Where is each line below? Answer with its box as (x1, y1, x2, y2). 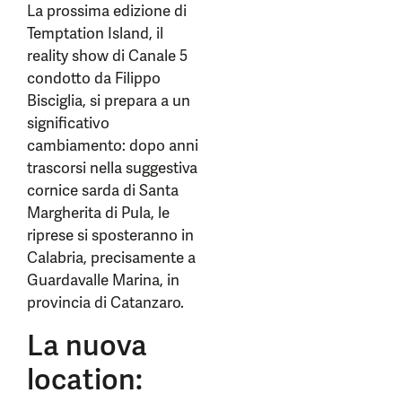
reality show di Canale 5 (27, 46, 188, 66)
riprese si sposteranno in (27, 225, 194, 245)
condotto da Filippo (27, 68, 161, 88)
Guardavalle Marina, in (27, 270, 179, 290)
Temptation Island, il (27, 23, 163, 43)
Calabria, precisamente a (27, 248, 196, 267)
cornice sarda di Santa (27, 180, 179, 200)
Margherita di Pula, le (27, 203, 170, 223)
